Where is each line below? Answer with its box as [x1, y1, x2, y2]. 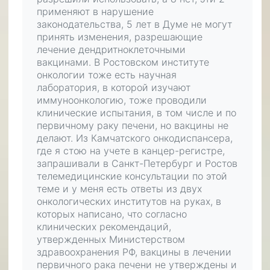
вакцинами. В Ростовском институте [37, 56, 209, 68]
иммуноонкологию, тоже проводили [37, 94, 207, 106]
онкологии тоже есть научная [37, 69, 177, 81]
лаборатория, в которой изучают [37, 81, 190, 93]
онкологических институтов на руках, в [37, 195, 221, 207]
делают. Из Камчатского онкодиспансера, [37, 132, 233, 144]
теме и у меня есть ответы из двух [37, 183, 202, 195]
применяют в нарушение [37, 5, 154, 17]
